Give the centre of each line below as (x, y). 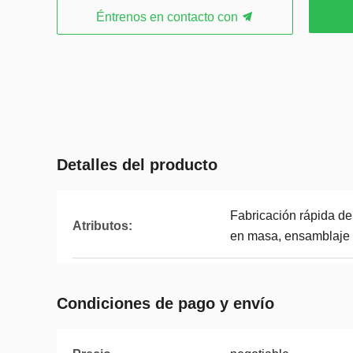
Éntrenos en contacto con (169, 17)
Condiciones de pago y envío (165, 303)
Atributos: (102, 226)
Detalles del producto (137, 165)
